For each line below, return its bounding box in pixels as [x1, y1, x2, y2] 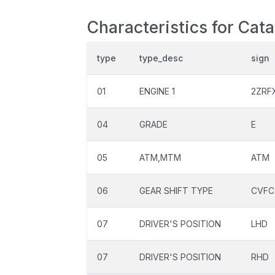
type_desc [139, 53, 183, 63]
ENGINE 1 [139, 86, 175, 96]
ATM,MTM [139, 152, 181, 163]
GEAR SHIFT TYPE [139, 185, 213, 196]
